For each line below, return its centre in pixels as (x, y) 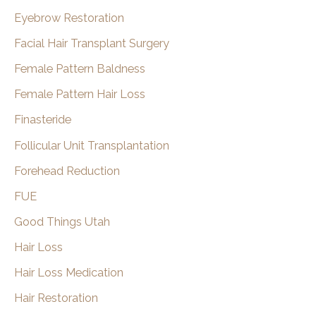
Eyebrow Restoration (69, 18)
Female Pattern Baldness (80, 69)
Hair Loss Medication (69, 272)
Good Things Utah (62, 221)
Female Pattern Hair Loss (80, 95)
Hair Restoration (56, 298)
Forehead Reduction (67, 171)
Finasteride (43, 120)
